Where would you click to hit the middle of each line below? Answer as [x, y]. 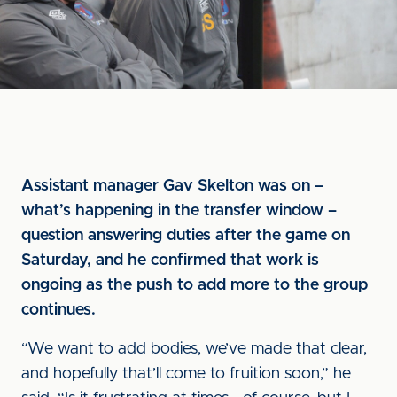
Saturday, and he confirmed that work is [170, 261]
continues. [58, 310]
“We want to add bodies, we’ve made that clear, [194, 349]
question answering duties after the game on [186, 236]
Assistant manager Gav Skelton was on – [172, 186]
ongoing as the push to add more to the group [195, 285]
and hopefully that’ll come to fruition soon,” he [186, 374]
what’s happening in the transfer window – [179, 211]
